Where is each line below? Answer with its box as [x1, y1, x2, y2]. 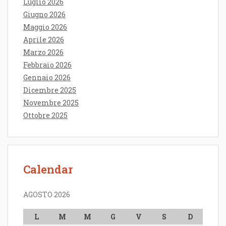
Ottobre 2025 [23, 110, 68, 120]
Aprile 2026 [23, 34, 64, 44]
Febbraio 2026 [23, 60, 72, 70]
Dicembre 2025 [23, 85, 76, 95]
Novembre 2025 [23, 97, 79, 107]
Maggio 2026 [23, 22, 67, 32]
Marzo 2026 [23, 47, 64, 57]
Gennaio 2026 [23, 72, 71, 82]
